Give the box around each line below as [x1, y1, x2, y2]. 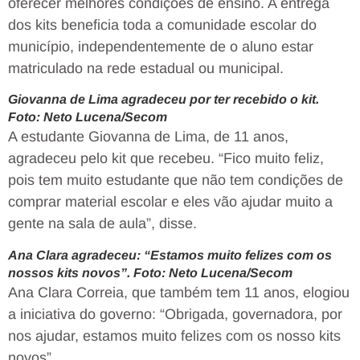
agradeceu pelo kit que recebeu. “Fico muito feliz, [8, 150, 324, 167]
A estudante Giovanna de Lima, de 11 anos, [8, 129, 288, 145]
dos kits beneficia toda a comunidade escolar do [8, 16, 317, 33]
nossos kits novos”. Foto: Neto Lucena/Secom [8, 265, 292, 280]
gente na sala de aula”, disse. [8, 215, 197, 232]
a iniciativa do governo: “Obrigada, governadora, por [8, 305, 342, 322]
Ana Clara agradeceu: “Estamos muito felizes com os [8, 247, 332, 262]
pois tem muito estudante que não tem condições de [8, 172, 343, 189]
